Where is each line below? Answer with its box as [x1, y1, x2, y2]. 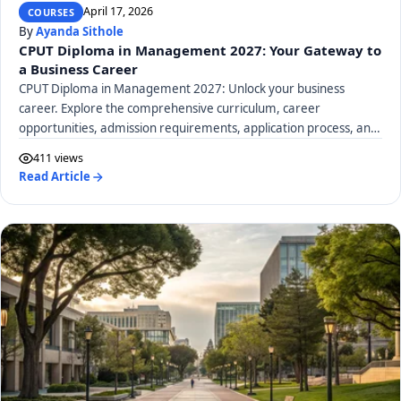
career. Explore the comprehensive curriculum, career [19, 100, 320, 117]
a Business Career [19, 60, 138, 79]
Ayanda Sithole [36, 23, 124, 40]
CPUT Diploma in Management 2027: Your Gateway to [19, 41, 381, 60]
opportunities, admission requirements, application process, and [19, 120, 378, 137]
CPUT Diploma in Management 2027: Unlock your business [19, 81, 345, 98]
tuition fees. [19, 140, 85, 157]
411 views [33, 150, 83, 166]
